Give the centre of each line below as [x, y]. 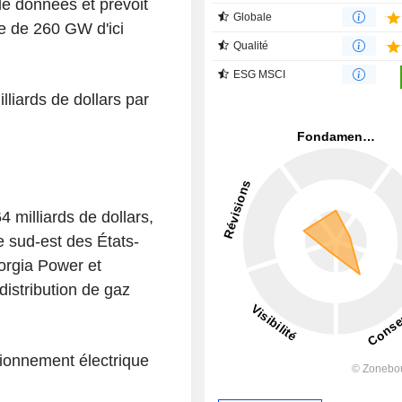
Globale [253, 17]
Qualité [251, 45]
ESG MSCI [260, 74]
